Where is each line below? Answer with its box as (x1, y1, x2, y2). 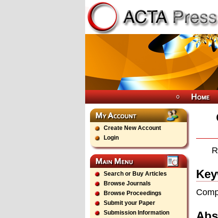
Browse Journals (104, 180, 151, 187)
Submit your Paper (104, 200, 155, 206)
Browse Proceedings (104, 190, 162, 197)
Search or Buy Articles (104, 170, 167, 177)
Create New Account (104, 125, 161, 131)
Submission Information (104, 209, 169, 216)
